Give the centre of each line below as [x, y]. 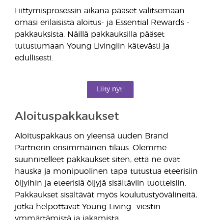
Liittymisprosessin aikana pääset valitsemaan [100, 11]
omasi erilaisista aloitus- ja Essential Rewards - [102, 23]
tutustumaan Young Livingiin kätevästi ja [92, 46]
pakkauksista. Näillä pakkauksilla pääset [90, 34]
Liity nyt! [110, 89]
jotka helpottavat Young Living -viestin [88, 207]
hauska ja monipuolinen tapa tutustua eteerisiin [106, 171]
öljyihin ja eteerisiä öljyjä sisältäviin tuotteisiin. [100, 183]
